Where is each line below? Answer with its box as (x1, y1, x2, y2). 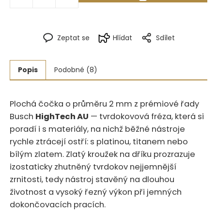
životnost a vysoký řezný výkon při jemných (10, 186, 182, 198)
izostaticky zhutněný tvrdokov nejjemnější (10, 161, 176, 172)
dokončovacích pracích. (10, 199, 106, 210)
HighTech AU (35, 110, 89, 122)
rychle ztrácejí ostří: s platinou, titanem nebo (10, 136, 188, 147)
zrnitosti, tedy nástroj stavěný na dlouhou (10, 173, 174, 185)
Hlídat (113, 32, 133, 43)
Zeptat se (57, 32, 90, 43)
